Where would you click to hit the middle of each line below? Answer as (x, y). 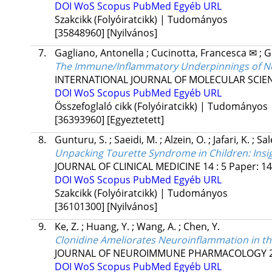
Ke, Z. (68, 227)
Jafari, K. (232, 140)
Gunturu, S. (82, 140)
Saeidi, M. (137, 140)
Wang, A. (157, 227)
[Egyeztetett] (135, 120)
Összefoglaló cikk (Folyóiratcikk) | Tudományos (161, 107)
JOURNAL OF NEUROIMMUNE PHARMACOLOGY (160, 253)
